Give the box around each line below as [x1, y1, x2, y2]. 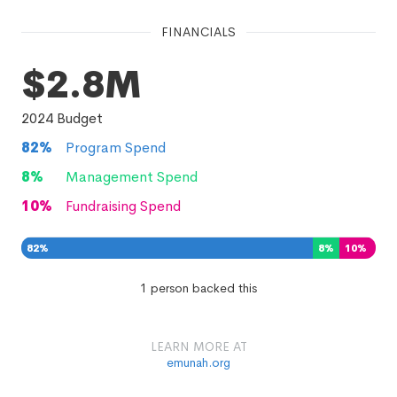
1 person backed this [140, 280, 257, 296]
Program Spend [66, 138, 166, 157]
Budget [53, 109, 103, 128]
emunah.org [167, 354, 230, 370]
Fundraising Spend [66, 197, 181, 215]
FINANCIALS [161, 24, 236, 40]
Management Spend [66, 167, 198, 186]
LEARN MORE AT [150, 339, 247, 354]
